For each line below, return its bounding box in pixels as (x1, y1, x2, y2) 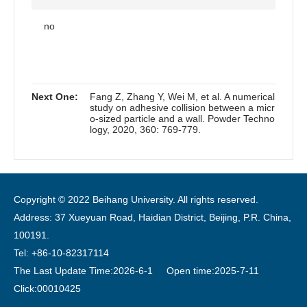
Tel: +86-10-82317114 (14, 247, 109, 259)
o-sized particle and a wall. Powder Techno (90, 113, 275, 125)
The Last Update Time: (14, 265, 113, 277)
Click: (14, 283, 37, 295)
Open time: (156, 265, 214, 277)
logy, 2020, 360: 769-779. (90, 124, 201, 136)
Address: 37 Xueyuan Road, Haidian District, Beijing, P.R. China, (14, 212, 291, 223)
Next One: (32, 91, 78, 103)
